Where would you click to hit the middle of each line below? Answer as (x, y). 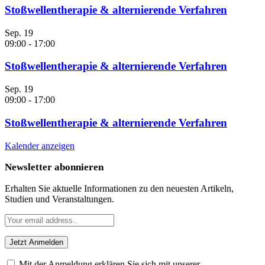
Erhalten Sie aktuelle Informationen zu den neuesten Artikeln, (119, 188)
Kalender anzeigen (40, 146)
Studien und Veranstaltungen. (59, 199)
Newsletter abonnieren (54, 167)
